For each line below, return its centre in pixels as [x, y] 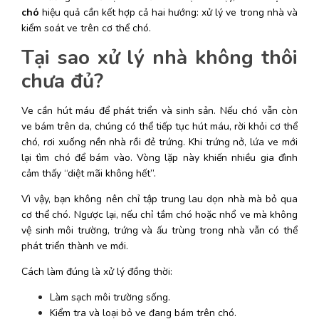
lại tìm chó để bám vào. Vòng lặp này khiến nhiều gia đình [159, 157]
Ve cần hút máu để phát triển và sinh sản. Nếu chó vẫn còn [159, 110]
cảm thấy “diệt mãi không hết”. [90, 173]
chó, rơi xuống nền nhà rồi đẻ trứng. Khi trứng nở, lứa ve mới [159, 142]
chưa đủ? [62, 81]
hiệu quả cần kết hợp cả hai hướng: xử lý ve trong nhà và [168, 12]
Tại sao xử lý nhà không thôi [159, 57]
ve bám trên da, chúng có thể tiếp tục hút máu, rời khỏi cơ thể [159, 126]
